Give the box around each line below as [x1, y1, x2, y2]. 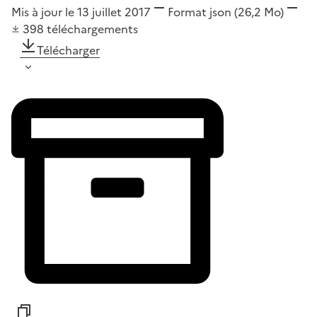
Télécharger [37, 41, 100, 59]
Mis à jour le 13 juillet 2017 [11, 3, 151, 21]
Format [168, 3, 207, 21]
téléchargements [47, 20, 138, 38]
